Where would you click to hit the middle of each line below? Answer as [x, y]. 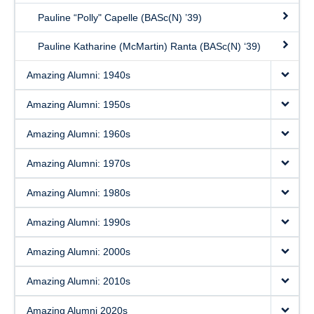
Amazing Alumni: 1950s [78, 104]
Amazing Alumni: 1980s [78, 193]
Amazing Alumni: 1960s [78, 134]
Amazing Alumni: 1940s [78, 75]
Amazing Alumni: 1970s [78, 163]
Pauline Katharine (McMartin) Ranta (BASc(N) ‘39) [149, 46]
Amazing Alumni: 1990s [78, 222]
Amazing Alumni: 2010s [78, 281]
